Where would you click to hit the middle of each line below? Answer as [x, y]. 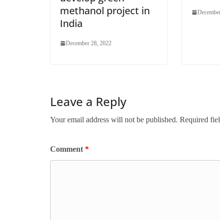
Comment [68, 149]
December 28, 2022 [89, 43]
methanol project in [105, 11]
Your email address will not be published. [114, 120]
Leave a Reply [88, 102]
